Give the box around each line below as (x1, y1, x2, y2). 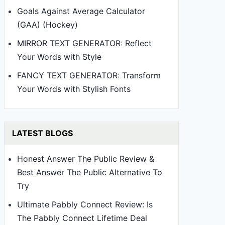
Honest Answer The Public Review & (17, 154, 154, 164)
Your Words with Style (17, 52, 101, 62)
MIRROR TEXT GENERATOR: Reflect (17, 38, 152, 48)
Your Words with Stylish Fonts (17, 84, 131, 94)
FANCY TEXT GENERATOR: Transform (17, 70, 161, 80)
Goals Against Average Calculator (17, 6, 145, 16)
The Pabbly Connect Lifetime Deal (17, 213, 147, 223)
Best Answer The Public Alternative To (17, 167, 162, 177)
